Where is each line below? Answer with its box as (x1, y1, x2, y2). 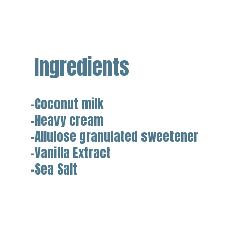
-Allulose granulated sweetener (30, 127, 198, 146)
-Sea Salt (30, 159, 77, 179)
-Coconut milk (30, 94, 104, 113)
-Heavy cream (30, 110, 103, 130)
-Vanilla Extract (30, 143, 111, 162)
